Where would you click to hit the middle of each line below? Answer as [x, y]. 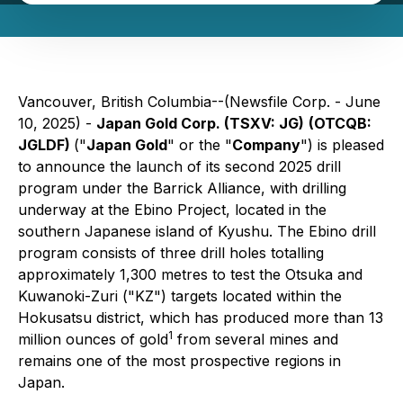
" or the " [200, 145]
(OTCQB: [340, 123]
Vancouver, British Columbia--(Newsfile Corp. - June [199, 102]
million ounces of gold [93, 339]
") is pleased [342, 145]
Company [266, 145]
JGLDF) [46, 145]
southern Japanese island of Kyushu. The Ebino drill [197, 231]
